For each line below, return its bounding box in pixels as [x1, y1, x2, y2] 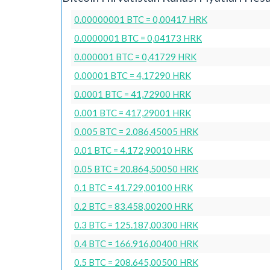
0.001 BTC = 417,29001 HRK [74, 107, 191, 118]
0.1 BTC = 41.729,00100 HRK [74, 181, 193, 193]
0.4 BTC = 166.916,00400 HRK [74, 237, 198, 249]
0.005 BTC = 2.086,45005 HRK [74, 125, 198, 137]
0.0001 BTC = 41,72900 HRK [74, 88, 191, 99]
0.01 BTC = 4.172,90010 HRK [74, 144, 193, 155]
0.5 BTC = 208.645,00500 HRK [74, 256, 198, 268]
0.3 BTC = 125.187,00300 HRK [74, 219, 198, 230]
